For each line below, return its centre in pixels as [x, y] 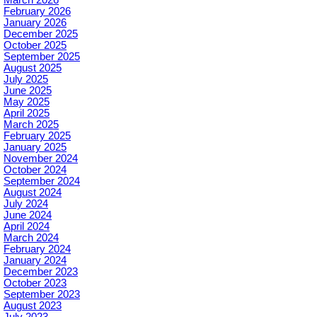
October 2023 [35, 283]
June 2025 [28, 90]
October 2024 [35, 169]
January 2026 [35, 22]
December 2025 [41, 34]
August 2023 [33, 305]
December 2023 [41, 271]
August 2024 [33, 192]
